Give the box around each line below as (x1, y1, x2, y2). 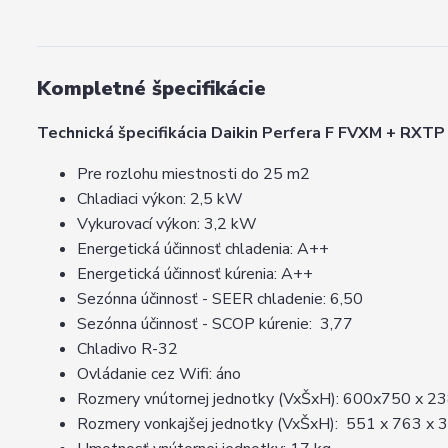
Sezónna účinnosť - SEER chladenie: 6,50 (77, 288, 363, 310)
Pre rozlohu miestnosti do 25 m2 (77, 163, 310, 185)
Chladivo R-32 (77, 338, 178, 360)
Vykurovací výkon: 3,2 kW (77, 213, 257, 235)
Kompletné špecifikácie (37, 75, 266, 102)
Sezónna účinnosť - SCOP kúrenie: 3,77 (77, 313, 353, 335)
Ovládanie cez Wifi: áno (77, 363, 241, 385)
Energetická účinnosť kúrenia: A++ (77, 263, 313, 285)
